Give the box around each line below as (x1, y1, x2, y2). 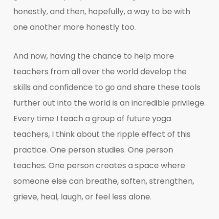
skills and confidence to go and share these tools (13, 81, 200, 93)
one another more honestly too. (13, 21, 136, 33)
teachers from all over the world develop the (13, 66, 187, 77)
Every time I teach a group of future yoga (13, 112, 171, 124)
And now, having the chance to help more (13, 50, 174, 62)
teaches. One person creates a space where (13, 159, 185, 171)
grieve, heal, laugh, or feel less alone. (13, 191, 152, 202)
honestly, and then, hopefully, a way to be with (13, 5, 190, 17)
